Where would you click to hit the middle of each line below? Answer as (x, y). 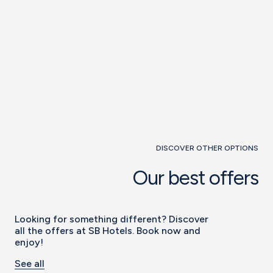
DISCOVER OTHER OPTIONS (207, 148)
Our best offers (195, 178)
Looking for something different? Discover (112, 219)
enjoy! (29, 242)
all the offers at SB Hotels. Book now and (108, 230)
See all (30, 263)
